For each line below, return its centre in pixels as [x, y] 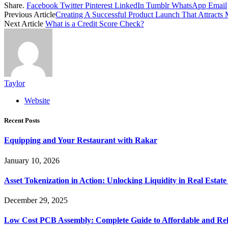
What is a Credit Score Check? [95, 23]
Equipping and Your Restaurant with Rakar [81, 140]
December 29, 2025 [36, 201]
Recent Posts [22, 121]
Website [37, 100]
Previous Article [30, 14]
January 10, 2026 [32, 160]
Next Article [25, 23]
